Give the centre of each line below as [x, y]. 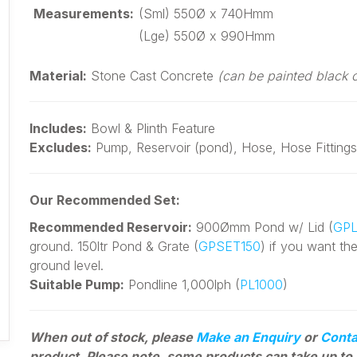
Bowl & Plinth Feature [151, 128]
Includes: [59, 128]
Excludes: [61, 147]
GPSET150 [230, 246]
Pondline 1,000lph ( [182, 284]
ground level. [67, 265]
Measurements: [84, 14]
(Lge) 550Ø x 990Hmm [207, 36]
